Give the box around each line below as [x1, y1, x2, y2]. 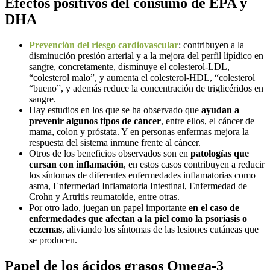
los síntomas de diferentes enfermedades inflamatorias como [29, 169, 256, 180]
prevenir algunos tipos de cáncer [29, 115, 161, 126]
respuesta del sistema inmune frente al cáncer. [29, 137, 201, 148]
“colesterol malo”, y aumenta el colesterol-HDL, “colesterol [29, 72, 255, 83]
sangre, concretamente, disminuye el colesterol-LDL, [29, 61, 230, 72]
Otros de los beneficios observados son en [29, 148, 190, 159]
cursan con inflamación [29, 159, 124, 169]
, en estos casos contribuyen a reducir [124, 159, 265, 169]
